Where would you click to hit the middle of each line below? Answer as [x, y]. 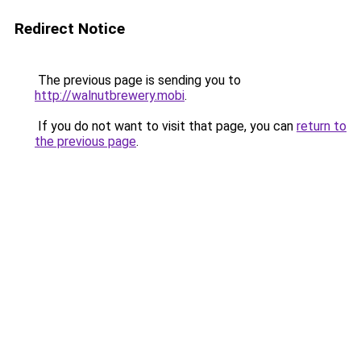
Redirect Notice [70, 29]
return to [322, 126]
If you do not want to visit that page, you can [166, 126]
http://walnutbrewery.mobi [110, 95]
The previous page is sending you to [138, 80]
